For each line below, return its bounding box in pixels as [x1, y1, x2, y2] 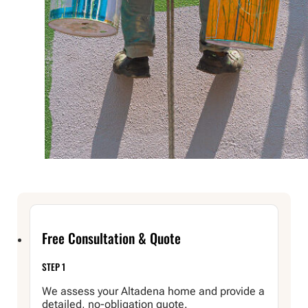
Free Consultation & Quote [42, 228, 181, 249]
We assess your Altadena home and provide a [42, 285, 265, 298]
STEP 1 [42, 259, 66, 274]
